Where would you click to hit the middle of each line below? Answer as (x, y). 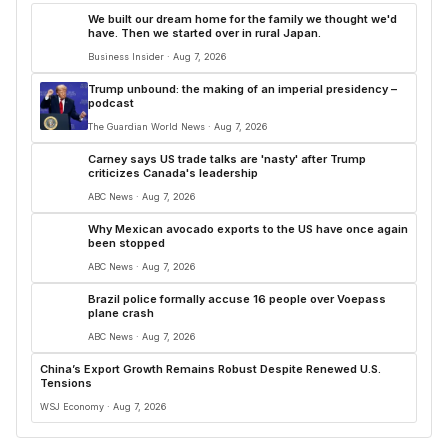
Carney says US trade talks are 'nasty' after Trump (227, 159)
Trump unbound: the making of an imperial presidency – (242, 89)
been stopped (126, 243)
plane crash (121, 313)
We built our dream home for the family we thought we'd (242, 19)
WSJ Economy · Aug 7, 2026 (103, 407)
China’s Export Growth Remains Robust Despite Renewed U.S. (210, 369)
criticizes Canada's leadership (173, 173)
